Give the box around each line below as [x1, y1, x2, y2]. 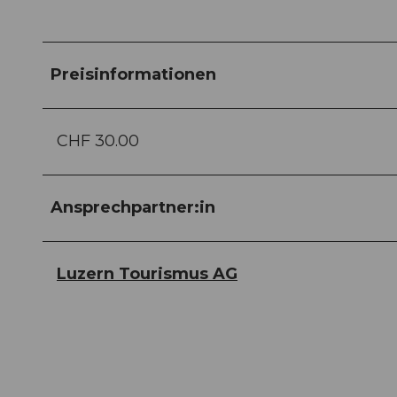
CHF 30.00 [57, 131, 139, 152]
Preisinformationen [51, 65, 216, 85]
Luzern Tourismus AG [57, 264, 237, 284]
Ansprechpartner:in [51, 198, 215, 218]
